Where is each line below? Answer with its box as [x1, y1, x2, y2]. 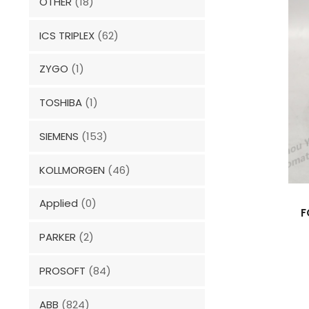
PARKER [39, 230, 76, 245]
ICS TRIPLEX [39, 28, 94, 43]
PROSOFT [39, 263, 86, 278]
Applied [39, 196, 78, 211]
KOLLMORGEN [39, 162, 105, 177]
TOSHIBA [39, 95, 82, 110]
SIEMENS [39, 128, 79, 143]
